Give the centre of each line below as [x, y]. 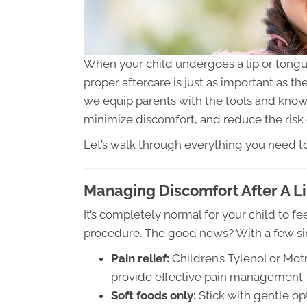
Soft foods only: [153, 295]
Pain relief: [140, 258]
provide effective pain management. [208, 277]
